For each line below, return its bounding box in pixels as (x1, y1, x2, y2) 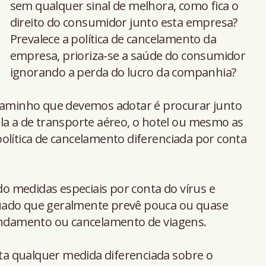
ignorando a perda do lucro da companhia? (9, 64, 236, 80)
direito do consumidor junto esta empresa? (9, 14, 237, 30)
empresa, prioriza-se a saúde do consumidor (9, 47, 246, 64)
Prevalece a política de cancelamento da (9, 30, 217, 47)
